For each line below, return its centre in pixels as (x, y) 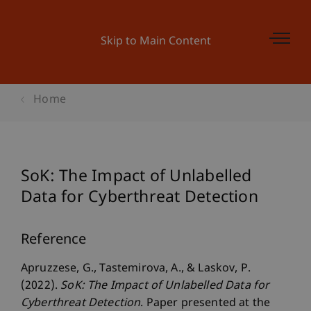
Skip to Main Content (155, 42)
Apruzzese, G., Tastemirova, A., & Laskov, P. (136, 269)
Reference (54, 240)
